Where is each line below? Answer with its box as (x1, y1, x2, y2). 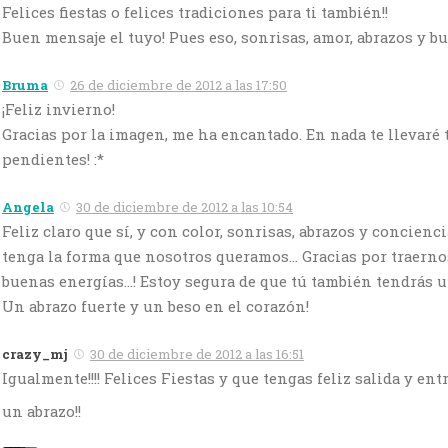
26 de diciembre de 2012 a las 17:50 (70, 76, 287, 95)
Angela (2, 198, 54, 217)
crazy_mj (2, 345, 68, 364)
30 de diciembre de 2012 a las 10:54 (76, 198, 293, 217)
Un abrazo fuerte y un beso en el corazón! (2, 296, 309, 317)
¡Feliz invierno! (2, 99, 115, 120)
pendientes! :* (2, 149, 104, 170)
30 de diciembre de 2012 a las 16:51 (90, 345, 304, 364)
